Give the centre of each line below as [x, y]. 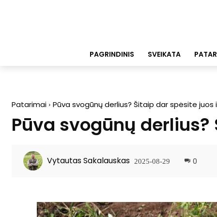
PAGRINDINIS [112, 54]
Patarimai [29, 104]
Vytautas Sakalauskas [88, 161]
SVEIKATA [164, 54]
